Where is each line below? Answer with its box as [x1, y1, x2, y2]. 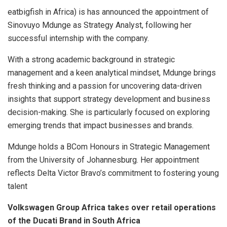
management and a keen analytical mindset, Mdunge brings [8, 68, 216, 78]
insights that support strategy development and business [8, 94, 210, 104]
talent [8, 181, 27, 192]
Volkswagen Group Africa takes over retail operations [8, 203, 216, 213]
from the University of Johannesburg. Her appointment [8, 155, 199, 165]
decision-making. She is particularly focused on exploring [8, 107, 210, 118]
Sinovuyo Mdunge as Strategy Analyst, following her [8, 20, 192, 30]
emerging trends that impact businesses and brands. [8, 121, 194, 131]
